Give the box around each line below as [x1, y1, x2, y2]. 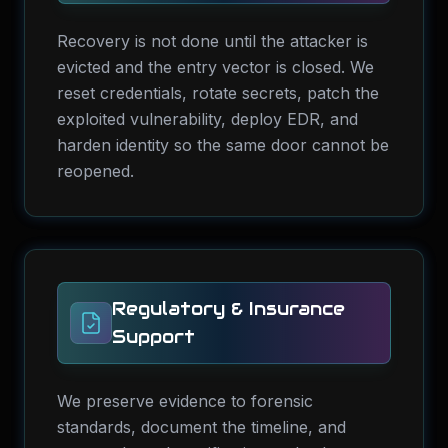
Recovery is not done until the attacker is [57, 31, 368, 51]
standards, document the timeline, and [57, 417, 346, 437]
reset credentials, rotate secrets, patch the [57, 83, 379, 103]
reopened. [57, 161, 134, 181]
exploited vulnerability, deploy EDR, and [57, 109, 358, 129]
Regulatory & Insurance [112, 297, 345, 320]
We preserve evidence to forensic [57, 391, 313, 411]
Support [112, 325, 195, 348]
